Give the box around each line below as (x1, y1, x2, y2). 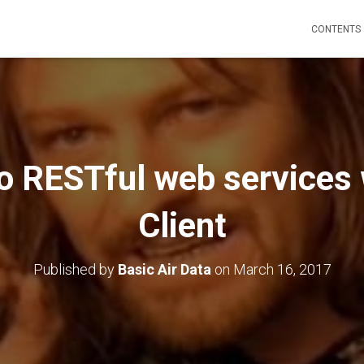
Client (137, 206, 227, 245)
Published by (32, 261, 118, 278)
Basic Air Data (117, 261, 211, 278)
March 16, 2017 (232, 261, 331, 278)
